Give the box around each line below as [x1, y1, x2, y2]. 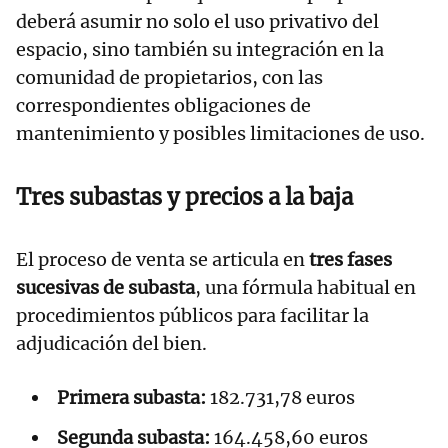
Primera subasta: [57, 386, 206, 410]
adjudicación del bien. [16, 332, 207, 356]
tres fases [309, 248, 392, 272]
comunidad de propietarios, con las [16, 66, 323, 90]
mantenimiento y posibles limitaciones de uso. [16, 122, 425, 146]
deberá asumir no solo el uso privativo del [16, 10, 379, 34]
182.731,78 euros [206, 386, 355, 410]
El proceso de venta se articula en [16, 248, 309, 272]
